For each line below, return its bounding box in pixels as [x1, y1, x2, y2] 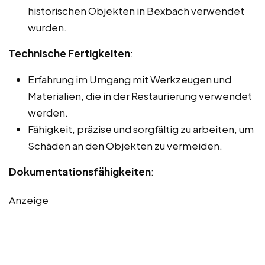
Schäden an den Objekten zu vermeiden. [28, 138, 222, 152]
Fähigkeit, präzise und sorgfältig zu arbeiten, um [28, 122, 254, 135]
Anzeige [9, 193, 49, 206]
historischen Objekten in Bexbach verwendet [28, 4, 244, 17]
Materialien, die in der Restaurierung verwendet [28, 89, 252, 102]
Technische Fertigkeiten [9, 46, 130, 60]
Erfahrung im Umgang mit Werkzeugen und [28, 72, 231, 86]
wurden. [28, 20, 67, 34]
